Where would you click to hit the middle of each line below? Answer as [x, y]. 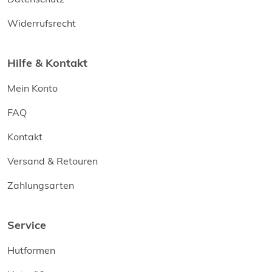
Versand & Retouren [53, 161]
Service [27, 225]
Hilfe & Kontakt [47, 63]
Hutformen [31, 250]
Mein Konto [32, 88]
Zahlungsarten [41, 185]
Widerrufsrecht [42, 23]
